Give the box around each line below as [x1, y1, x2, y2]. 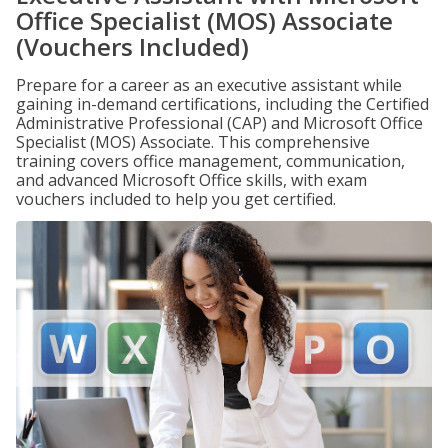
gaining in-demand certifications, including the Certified [16, 93, 429, 115]
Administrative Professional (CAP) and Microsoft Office [16, 112, 423, 134]
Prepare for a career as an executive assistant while [16, 74, 402, 96]
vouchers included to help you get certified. [16, 188, 336, 210]
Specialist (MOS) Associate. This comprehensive [16, 131, 370, 153]
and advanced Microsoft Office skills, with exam [16, 169, 367, 191]
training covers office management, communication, [16, 150, 405, 172]
